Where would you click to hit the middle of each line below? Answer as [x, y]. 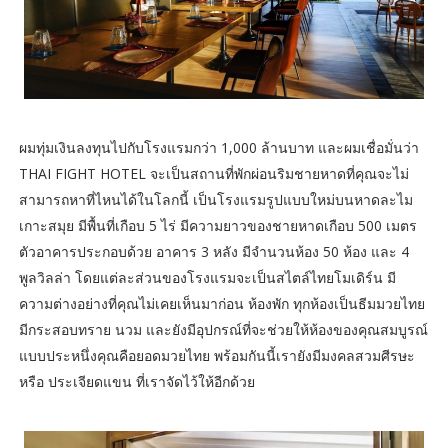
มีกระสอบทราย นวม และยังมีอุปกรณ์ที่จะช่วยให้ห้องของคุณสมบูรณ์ [223, 329]
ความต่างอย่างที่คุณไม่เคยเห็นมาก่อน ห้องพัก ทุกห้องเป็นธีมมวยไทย [221, 303]
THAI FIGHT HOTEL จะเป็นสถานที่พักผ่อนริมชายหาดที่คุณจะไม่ [213, 173]
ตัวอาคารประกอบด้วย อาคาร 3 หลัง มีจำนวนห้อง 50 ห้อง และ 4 [213, 251]
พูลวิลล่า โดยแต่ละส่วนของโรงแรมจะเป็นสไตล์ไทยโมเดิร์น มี [207, 277]
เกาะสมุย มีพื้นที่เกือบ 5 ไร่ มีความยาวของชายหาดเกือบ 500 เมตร [217, 225]
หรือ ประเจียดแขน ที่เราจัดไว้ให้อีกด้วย [136, 381]
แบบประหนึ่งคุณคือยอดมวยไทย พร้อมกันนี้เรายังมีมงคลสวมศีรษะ [216, 355]
